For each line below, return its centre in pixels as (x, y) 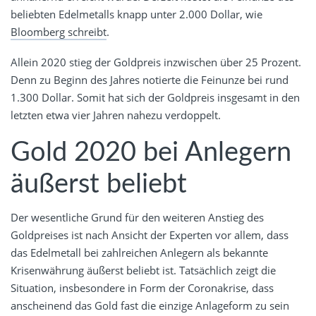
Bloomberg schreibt (59, 31)
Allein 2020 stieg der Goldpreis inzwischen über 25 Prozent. (156, 62)
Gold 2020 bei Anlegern (151, 152)
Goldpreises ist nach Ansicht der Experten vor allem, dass (150, 235)
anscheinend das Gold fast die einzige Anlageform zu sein (150, 306)
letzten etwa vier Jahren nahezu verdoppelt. (116, 115)
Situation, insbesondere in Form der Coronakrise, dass (142, 288)
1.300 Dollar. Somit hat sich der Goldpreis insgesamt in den (155, 97)
